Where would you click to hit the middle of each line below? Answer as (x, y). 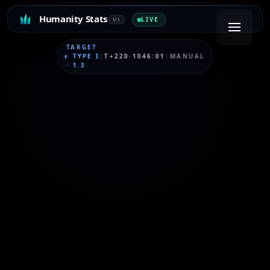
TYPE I (86, 56)
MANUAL (188, 56)
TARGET (82, 47)
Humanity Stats (73, 19)
